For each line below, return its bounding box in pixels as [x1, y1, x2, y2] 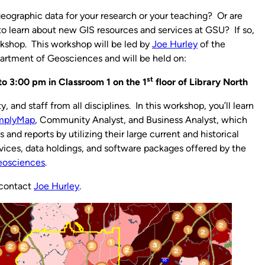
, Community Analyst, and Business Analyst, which [35, 114, 247, 125]
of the [198, 38, 225, 50]
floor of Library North [153, 76, 248, 88]
